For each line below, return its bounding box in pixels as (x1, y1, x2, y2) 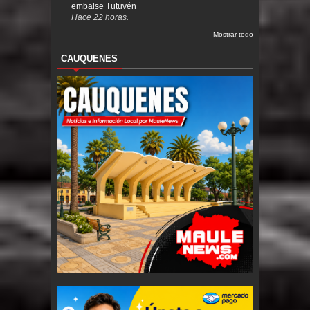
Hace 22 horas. (71, 12, 129, 21)
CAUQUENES (61, 53, 118, 64)
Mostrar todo (213, 30, 253, 38)
